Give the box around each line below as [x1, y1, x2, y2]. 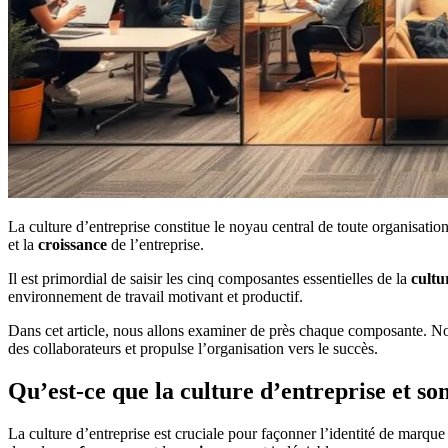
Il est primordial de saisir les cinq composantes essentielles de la [8, 270, 411, 287]
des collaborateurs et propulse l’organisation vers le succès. [8, 340, 378, 357]
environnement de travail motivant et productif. [8, 288, 303, 305]
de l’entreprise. [107, 236, 204, 253]
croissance [38, 236, 107, 253]
